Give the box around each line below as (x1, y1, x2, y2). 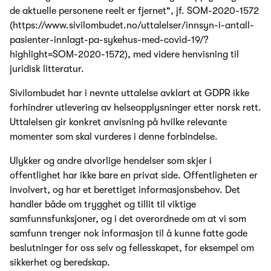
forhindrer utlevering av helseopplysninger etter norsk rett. (10, 102, 261, 113)
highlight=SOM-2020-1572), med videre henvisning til (10, 48, 239, 60)
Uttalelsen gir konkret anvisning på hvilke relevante (10, 116, 227, 128)
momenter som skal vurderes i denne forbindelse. (10, 131, 218, 142)
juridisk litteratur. (10, 63, 84, 74)
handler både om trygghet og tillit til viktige (10, 198, 196, 210)
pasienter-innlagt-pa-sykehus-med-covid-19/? (10, 34, 209, 45)
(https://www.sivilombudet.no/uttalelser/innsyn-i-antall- (10, 19, 254, 31)
